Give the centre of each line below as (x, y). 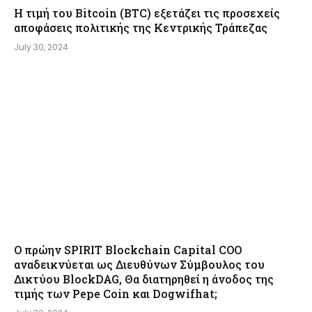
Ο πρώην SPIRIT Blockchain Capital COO (128, 250)
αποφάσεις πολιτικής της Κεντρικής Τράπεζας (141, 27)
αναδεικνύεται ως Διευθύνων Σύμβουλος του (139, 265)
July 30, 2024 (41, 47)
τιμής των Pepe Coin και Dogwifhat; (116, 294)
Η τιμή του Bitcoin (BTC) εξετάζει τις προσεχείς (147, 13)
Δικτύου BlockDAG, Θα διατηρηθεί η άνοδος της (144, 279)
